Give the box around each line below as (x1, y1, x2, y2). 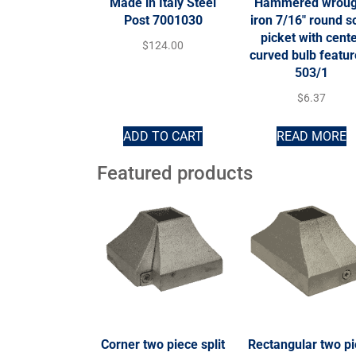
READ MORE (276, 128, 346, 144)
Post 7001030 (123, 13, 203, 29)
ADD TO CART (123, 128, 203, 144)
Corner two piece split (101, 336, 226, 352)
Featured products (97, 161, 253, 184)
